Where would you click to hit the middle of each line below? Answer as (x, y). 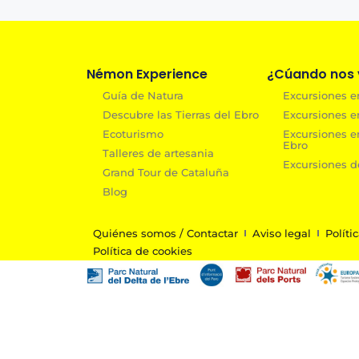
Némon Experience (147, 74)
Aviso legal (281, 234)
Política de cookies (142, 251)
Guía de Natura (143, 95)
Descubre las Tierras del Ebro (180, 114)
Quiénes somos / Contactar (165, 234)
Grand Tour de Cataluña (165, 172)
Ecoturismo (133, 133)
